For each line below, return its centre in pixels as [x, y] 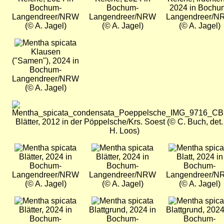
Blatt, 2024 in [199, 157]
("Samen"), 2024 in [45, 61]
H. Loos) [124, 131]
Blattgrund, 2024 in [122, 210]
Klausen [45, 52]
